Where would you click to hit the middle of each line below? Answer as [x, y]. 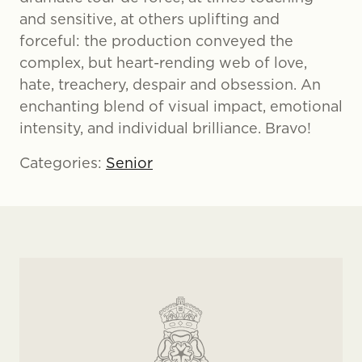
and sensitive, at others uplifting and [149, 19]
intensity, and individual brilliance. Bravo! [165, 128]
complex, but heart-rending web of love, [163, 63]
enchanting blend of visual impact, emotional [181, 106]
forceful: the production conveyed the [156, 41]
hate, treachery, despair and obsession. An [170, 84]
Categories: [63, 163]
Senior [129, 163]
